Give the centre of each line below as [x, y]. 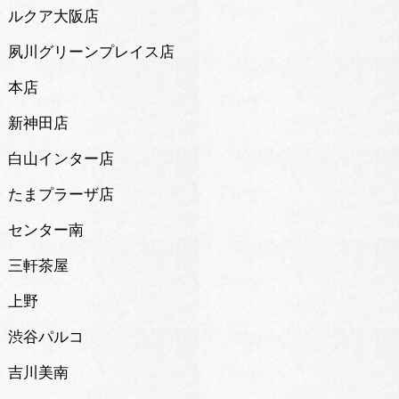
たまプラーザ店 [61, 195]
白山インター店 [61, 159]
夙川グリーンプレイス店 [91, 53]
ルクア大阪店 [53, 17]
